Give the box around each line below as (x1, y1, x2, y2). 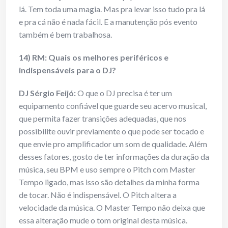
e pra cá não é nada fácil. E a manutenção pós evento (19, 17, 197, 27)
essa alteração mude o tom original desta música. (19, 215, 187, 225)
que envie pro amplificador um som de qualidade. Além (19, 139, 207, 149)
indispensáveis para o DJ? (19, 65, 116, 75)
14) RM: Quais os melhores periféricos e (19, 52, 168, 63)
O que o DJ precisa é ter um (76, 88, 172, 98)
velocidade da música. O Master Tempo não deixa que (19, 203, 205, 213)
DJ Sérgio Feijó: (19, 88, 76, 98)
